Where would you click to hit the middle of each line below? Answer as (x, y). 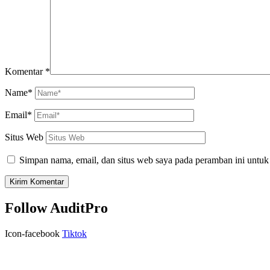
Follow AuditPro (56, 208)
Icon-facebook (32, 233)
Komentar (25, 71)
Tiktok (74, 233)
